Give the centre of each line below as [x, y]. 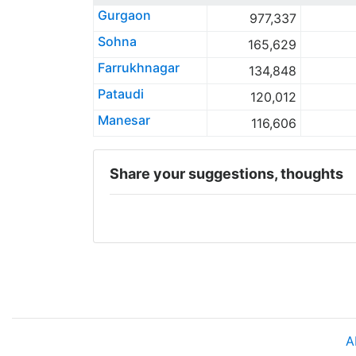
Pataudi [120, 94]
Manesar [124, 120]
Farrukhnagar [138, 68]
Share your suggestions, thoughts [226, 174]
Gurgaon [124, 15]
